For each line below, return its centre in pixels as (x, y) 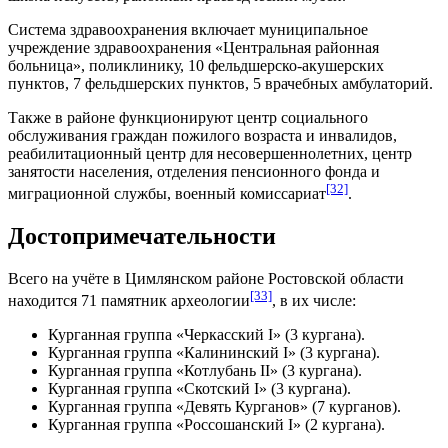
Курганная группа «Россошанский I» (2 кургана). (216, 425)
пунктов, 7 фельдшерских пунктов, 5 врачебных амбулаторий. (220, 83)
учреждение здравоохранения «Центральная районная (193, 47)
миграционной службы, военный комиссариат (167, 194)
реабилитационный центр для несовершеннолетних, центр (210, 153)
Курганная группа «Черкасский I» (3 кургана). (206, 335)
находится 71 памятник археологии (129, 301)
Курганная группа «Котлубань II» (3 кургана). (205, 371)
